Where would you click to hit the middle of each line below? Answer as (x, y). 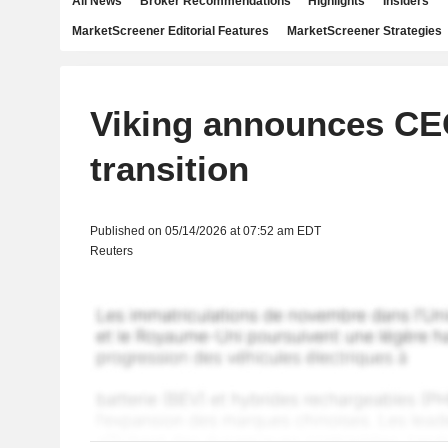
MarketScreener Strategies (364, 31)
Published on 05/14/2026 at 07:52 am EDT (205, 231)
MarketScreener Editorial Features (170, 31)
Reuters (111, 251)
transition (169, 168)
